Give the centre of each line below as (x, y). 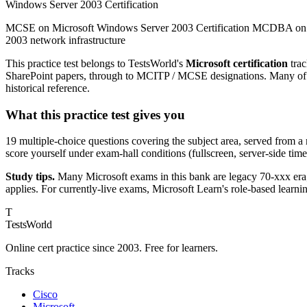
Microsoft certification (237, 63)
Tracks (20, 271)
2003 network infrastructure (65, 40)
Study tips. (30, 177)
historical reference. (48, 88)
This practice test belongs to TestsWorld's (96, 63)
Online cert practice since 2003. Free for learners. (112, 248)
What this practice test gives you (95, 114)
